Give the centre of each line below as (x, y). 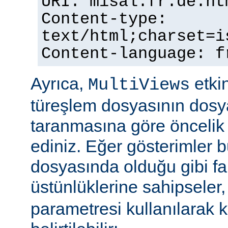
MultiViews (139, 85)
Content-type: (104, 20)
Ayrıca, (59, 84)
